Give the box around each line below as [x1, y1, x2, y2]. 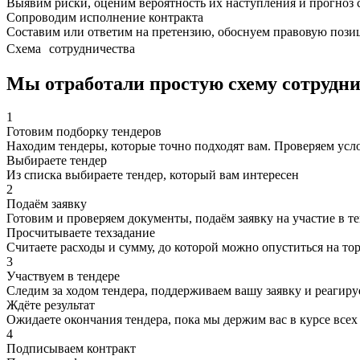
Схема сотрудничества [6, 41, 135, 55]
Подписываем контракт [6, 342, 136, 356]
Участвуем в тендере [6, 269, 120, 284]
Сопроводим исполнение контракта [6, 10, 203, 24]
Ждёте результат [6, 298, 95, 313]
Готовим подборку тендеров [6, 125, 162, 139]
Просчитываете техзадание [6, 226, 155, 240]
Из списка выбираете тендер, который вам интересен [6, 168, 299, 182]
